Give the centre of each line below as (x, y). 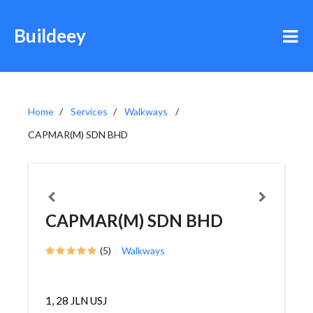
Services (89, 111)
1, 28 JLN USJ (76, 300)
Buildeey (50, 36)
